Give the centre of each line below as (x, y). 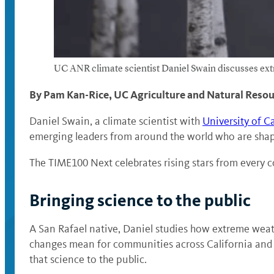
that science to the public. (88, 259)
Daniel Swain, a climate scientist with (116, 121)
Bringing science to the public (140, 200)
